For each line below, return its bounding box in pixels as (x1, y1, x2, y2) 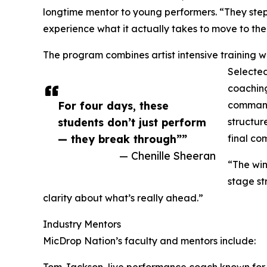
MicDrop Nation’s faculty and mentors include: (43, 234, 256, 247)
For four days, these (58, 98, 169, 112)
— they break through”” (58, 132, 187, 145)
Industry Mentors (43, 218, 121, 230)
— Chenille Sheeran (119, 148, 216, 162)
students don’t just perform (58, 115, 206, 129)
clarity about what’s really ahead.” (43, 191, 203, 204)
